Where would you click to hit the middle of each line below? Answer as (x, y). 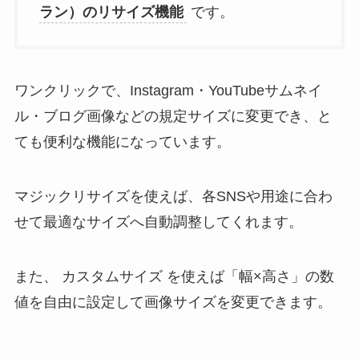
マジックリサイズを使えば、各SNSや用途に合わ (173, 197)
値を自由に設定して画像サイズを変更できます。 (173, 302)
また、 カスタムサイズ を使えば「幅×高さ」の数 (174, 276)
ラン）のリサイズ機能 (111, 12)
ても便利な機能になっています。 (122, 142)
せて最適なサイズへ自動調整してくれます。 (158, 222)
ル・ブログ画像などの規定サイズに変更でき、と (173, 117)
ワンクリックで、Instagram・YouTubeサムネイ (168, 91)
